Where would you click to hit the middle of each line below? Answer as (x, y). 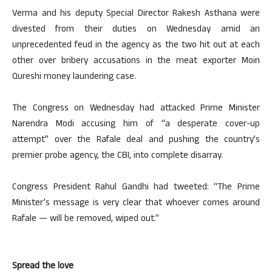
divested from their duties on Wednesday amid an (136, 30)
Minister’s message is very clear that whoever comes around (136, 204)
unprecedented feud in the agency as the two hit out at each (136, 46)
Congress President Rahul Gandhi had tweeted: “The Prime (136, 188)
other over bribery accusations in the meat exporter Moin (136, 62)
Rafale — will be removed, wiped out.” (86, 219)
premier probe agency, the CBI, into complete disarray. (117, 156)
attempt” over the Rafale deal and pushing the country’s (136, 141)
